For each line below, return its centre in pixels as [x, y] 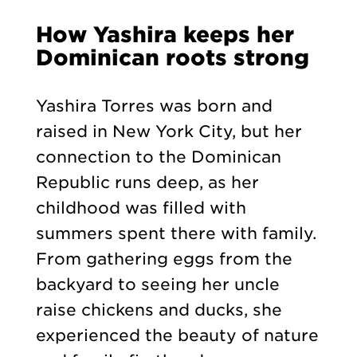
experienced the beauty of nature [177, 335]
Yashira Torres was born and [154, 106]
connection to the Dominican [158, 157]
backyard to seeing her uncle [157, 284]
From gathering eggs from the [164, 259]
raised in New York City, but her [169, 131]
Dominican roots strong [172, 57]
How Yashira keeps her [165, 34]
